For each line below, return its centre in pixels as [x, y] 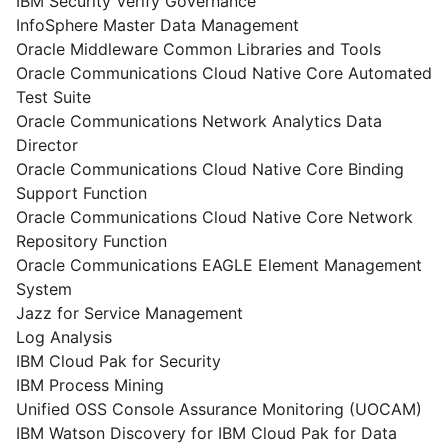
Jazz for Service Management [129, 313]
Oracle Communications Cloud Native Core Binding [210, 169]
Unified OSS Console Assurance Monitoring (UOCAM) [219, 409]
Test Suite [53, 97]
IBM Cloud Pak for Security [118, 361]
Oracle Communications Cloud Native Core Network [214, 217]
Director [47, 145]
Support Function [81, 193]
